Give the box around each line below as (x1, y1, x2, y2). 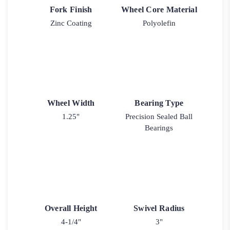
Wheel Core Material (121, 5, 197, 14)
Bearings (145, 124, 174, 132)
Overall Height (44, 203, 98, 213)
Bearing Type (135, 99, 184, 108)
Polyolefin (142, 19, 176, 28)
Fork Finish (49, 5, 92, 14)
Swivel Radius (133, 203, 185, 213)
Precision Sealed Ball (125, 112, 193, 121)
